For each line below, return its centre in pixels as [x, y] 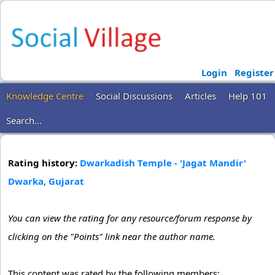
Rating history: [44, 162]
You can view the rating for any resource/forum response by [130, 218]
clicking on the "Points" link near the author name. [112, 236]
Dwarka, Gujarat [46, 181]
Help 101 [248, 95]
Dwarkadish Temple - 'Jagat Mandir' [163, 162]
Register [254, 72]
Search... [24, 120]
